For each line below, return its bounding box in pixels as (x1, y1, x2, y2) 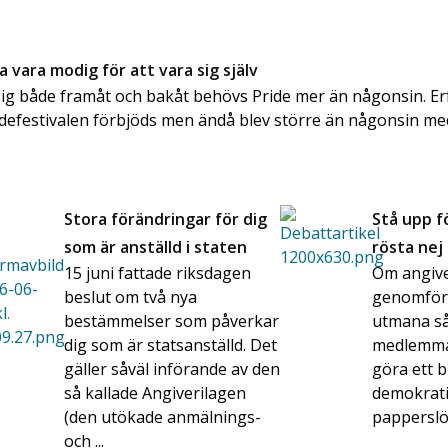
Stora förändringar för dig (63, 208, 267, 231)
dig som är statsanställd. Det (63, 334, 277, 357)
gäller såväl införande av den (63, 358, 280, 381)
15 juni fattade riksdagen (63, 262, 251, 285)
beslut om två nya (63, 286, 197, 309)
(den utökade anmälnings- (63, 406, 261, 429)
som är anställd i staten (63, 236, 247, 259)
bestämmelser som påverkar (63, 310, 279, 333)
